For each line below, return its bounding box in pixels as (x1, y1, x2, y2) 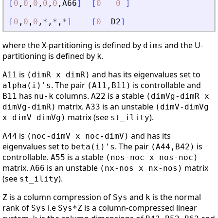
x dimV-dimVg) (2, 113, 66, 123)
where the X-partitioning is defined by (2, 40, 143, 51)
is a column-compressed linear (82, 202, 197, 214)
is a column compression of (7, 192, 113, 203)
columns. (54, 91, 91, 102)
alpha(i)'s (2, 81, 51, 91)
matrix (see (66, 112, 110, 123)
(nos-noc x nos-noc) (106, 153, 198, 163)
